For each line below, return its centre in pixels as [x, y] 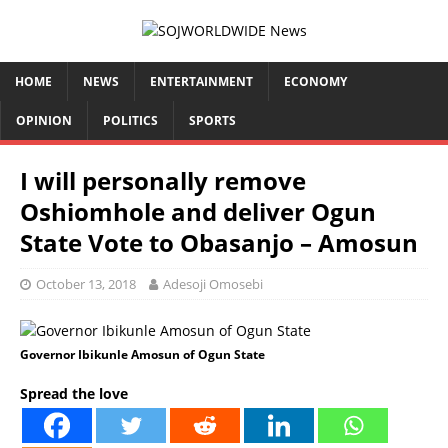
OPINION [44, 120]
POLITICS [130, 120]
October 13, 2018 [86, 284]
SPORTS [212, 120]
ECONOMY [315, 81]
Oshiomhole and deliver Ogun [198, 211]
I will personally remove [163, 180]
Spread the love [74, 393]
